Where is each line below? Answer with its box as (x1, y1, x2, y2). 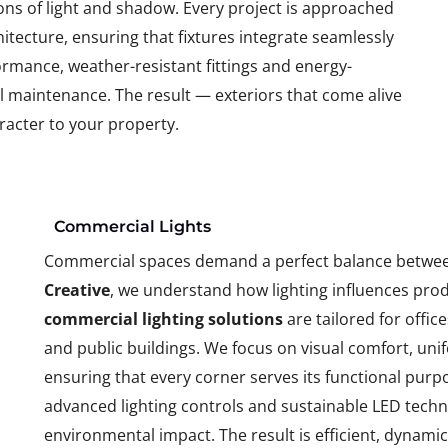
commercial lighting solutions (43, 308, 283, 330)
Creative (43, 279, 110, 301)
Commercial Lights (53, 217, 211, 236)
